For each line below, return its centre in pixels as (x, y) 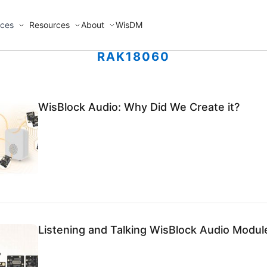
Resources (50, 25)
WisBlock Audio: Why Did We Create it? (139, 107)
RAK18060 (133, 57)
